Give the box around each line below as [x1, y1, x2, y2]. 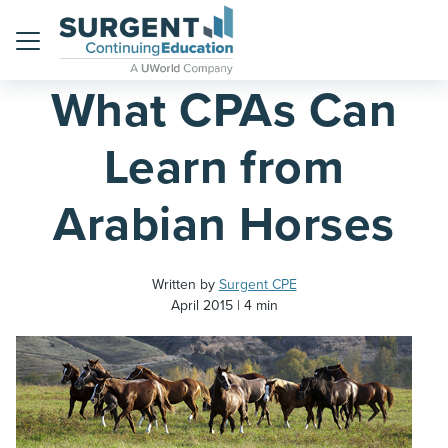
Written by [151, 276, 219, 293]
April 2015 [170, 297, 233, 314]
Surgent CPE [218, 276, 297, 293]
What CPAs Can [50, 82, 398, 140]
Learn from [103, 139, 345, 197]
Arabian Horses [53, 196, 395, 254]
